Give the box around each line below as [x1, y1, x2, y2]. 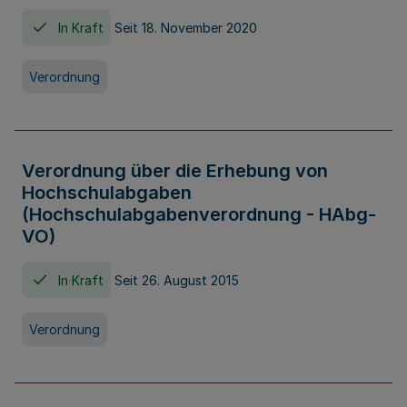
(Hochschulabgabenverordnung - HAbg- [22, 203, 376, 225]
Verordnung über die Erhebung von [22, 160, 328, 182]
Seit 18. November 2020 [114, 19, 257, 35]
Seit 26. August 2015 [114, 272, 239, 288]
